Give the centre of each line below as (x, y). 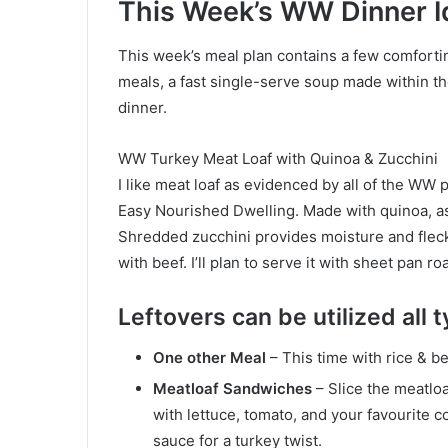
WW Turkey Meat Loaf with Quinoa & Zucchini (278, 158)
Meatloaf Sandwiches (232, 388)
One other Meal (209, 357)
